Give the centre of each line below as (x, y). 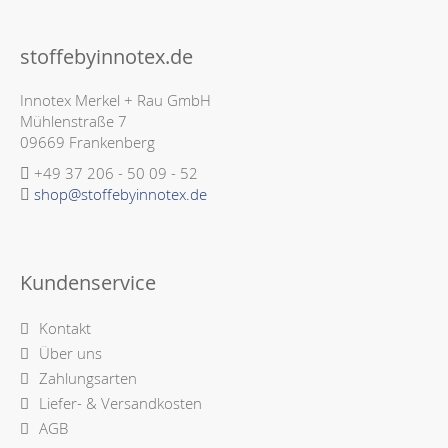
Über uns (70, 353)
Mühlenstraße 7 (73, 121)
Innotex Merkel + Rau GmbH (115, 100)
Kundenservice (88, 283)
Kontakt (65, 328)
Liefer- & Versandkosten (120, 403)
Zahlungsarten (88, 378)
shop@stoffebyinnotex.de (120, 194)
